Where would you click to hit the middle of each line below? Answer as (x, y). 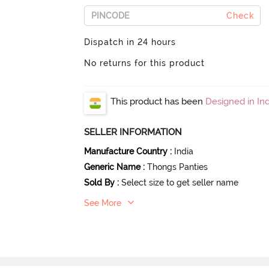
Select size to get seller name (180, 182)
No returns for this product (145, 63)
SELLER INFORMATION (133, 132)
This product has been (158, 101)
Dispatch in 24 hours (130, 42)
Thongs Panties (178, 167)
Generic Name (113, 167)
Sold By (100, 182)
